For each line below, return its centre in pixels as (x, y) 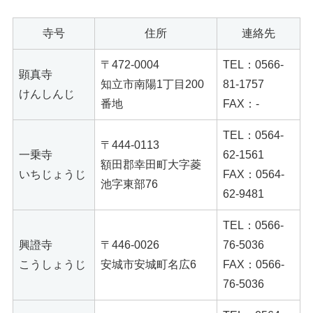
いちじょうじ (52, 174)
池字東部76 (129, 184)
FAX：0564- (254, 174)
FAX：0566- (254, 264)
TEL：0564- (253, 135)
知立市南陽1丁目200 (152, 84)
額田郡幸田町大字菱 (151, 164)
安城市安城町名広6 (148, 264)
